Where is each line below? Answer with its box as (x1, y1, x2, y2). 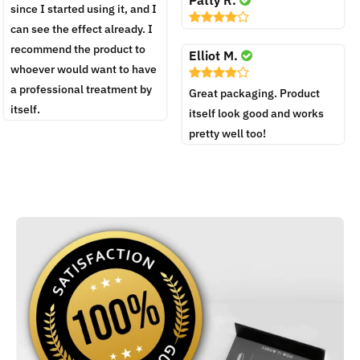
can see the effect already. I (10, 21, 153, 36)
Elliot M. (188, 47, 241, 63)
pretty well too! (188, 125, 266, 141)
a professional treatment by (10, 81, 152, 96)
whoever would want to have (10, 61, 157, 76)
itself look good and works (188, 105, 324, 121)
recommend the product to (10, 41, 145, 56)
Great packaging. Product (188, 85, 320, 100)
